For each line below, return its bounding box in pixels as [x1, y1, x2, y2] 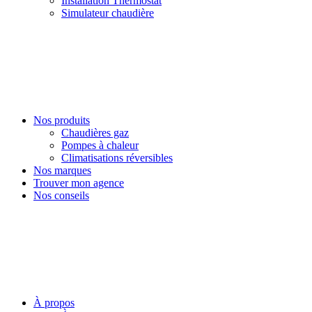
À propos [33, 297, 75, 309]
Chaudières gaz [61, 127, 129, 139]
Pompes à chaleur [61, 139, 139, 151]
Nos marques [33, 164, 91, 176]
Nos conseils [33, 189, 89, 201]
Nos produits [33, 114, 90, 126]
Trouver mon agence [33, 177, 124, 189]
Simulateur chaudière [61, 7, 154, 19]
